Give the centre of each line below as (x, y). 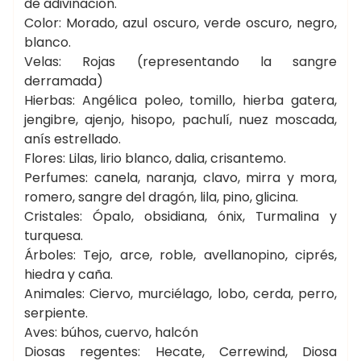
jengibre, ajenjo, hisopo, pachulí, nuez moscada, (180, 120)
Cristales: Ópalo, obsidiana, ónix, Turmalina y (180, 216)
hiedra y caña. (68, 274)
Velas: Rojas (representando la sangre (180, 62)
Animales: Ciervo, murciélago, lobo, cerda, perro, (180, 294)
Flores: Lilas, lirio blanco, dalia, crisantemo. (155, 158)
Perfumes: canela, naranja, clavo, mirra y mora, (180, 178)
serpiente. (56, 313)
